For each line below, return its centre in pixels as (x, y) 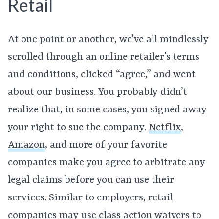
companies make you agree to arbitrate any (107, 163)
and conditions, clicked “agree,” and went (102, 75)
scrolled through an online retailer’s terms (104, 57)
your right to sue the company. (78, 127)
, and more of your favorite (106, 145)
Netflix (165, 127)
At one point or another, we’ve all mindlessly (108, 39)
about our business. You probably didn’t (98, 92)
